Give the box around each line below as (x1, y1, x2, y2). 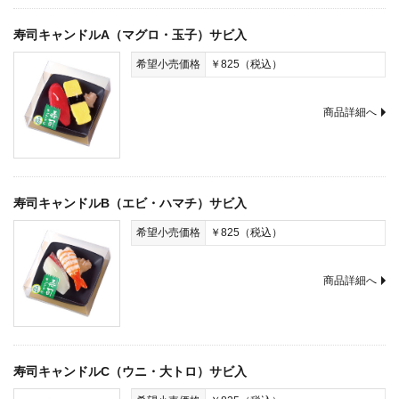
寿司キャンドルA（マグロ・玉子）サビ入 (13, 28, 247, 42)
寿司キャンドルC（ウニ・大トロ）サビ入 (13, 364, 247, 379)
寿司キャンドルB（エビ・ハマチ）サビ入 (13, 196, 247, 210)
